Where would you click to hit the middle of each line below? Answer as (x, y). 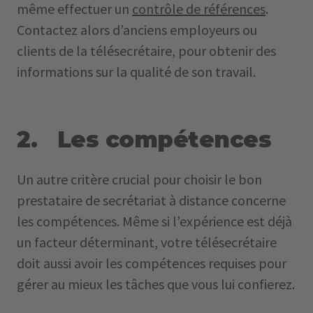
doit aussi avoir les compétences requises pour (152, 263)
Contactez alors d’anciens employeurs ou (137, 30)
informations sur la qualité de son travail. (136, 72)
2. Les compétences (144, 139)
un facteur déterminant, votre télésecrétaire (147, 242)
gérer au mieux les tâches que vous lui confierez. (156, 284)
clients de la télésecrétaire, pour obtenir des (146, 51)
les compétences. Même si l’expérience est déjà (154, 221)
